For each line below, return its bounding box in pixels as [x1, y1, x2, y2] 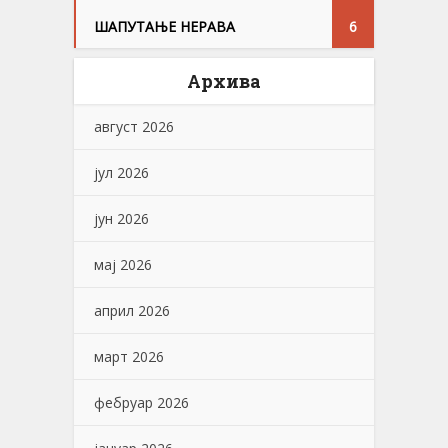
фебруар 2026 [94, 393, 189, 413]
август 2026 [94, 117, 174, 137]
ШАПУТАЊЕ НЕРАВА [94, 17, 235, 37]
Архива [187, 69, 261, 94]
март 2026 [94, 347, 164, 367]
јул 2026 [94, 163, 149, 183]
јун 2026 [94, 209, 149, 229]
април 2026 [94, 301, 170, 321]
